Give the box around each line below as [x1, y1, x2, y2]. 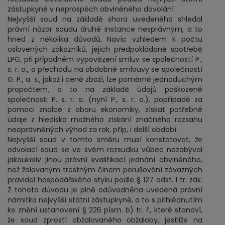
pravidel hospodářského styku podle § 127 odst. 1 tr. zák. [8, 175, 202, 185]
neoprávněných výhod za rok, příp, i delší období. [8, 125, 178, 135]
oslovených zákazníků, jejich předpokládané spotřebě [8, 44, 202, 54]
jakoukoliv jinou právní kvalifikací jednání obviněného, [8, 155, 202, 165]
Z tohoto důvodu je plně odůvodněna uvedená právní [8, 185, 202, 195]
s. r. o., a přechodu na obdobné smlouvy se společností [8, 64, 202, 74]
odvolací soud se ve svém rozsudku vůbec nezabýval [8, 145, 202, 155]
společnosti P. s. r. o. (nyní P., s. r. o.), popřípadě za [8, 94, 202, 104]
